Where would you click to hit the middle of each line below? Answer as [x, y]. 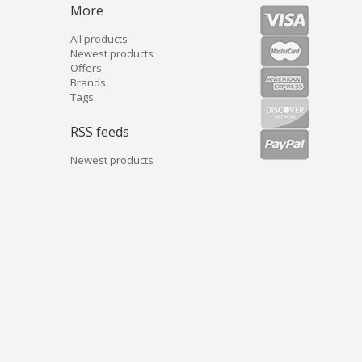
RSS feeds [100, 132]
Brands [88, 82]
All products [99, 39]
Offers [86, 68]
